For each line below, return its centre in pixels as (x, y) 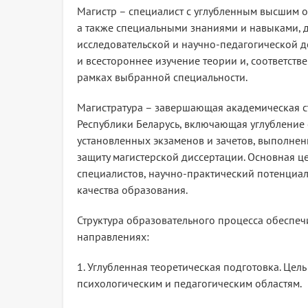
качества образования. (132, 190)
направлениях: (113, 236)
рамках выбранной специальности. (162, 77)
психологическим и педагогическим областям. (189, 283)
